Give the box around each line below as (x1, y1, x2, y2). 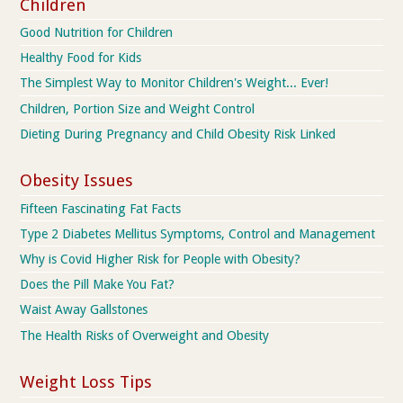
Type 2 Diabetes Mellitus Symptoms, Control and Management (20, 226, 376, 241)
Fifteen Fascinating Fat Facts (20, 201, 182, 216)
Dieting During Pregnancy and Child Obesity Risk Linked (20, 126, 336, 141)
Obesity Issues (20, 171, 134, 191)
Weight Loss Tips (20, 372, 153, 392)
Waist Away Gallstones (20, 302, 148, 318)
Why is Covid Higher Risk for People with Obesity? (20, 252, 301, 266)
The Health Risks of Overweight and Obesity (20, 327, 270, 343)
